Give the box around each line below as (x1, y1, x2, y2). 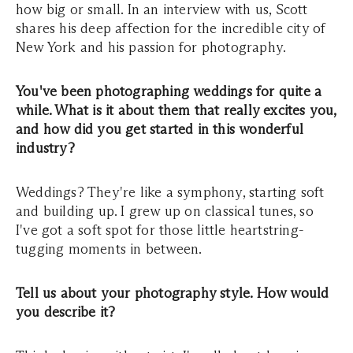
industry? (16, 139, 75, 157)
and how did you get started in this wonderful (16, 121, 304, 138)
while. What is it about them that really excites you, (16, 102, 336, 119)
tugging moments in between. (16, 240, 203, 258)
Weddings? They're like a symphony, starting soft (16, 184, 325, 201)
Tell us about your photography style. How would (16, 284, 329, 302)
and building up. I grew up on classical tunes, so (16, 203, 314, 220)
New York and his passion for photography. (16, 39, 287, 56)
